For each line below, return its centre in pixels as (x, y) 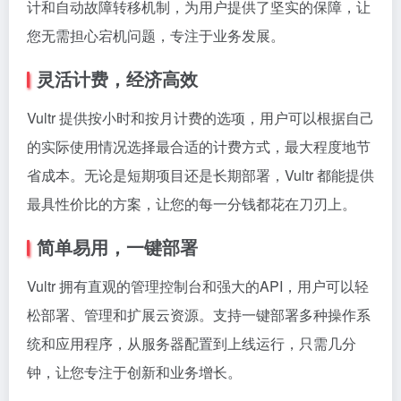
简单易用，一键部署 (117, 246)
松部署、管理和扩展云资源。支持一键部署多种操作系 (199, 314)
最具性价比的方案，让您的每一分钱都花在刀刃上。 (192, 203)
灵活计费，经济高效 (117, 78)
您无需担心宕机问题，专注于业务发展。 (156, 35)
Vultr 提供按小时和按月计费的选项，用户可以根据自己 (200, 117)
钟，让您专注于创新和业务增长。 (134, 371)
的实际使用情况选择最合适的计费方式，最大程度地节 (199, 146)
